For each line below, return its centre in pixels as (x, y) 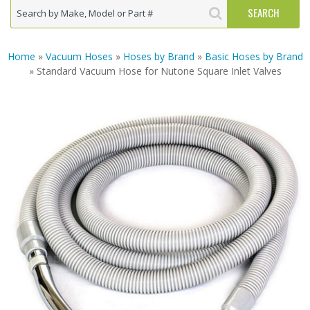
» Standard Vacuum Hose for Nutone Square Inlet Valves (155, 71)
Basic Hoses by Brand (254, 56)
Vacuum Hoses (79, 56)
